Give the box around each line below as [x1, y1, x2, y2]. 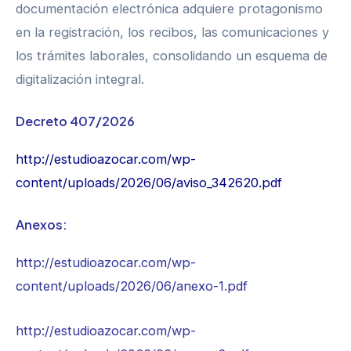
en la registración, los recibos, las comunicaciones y [16, 24, 329, 40]
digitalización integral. [16, 71, 144, 87]
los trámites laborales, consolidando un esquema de [16, 47, 327, 63]
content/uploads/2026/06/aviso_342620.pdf [16, 175, 282, 191]
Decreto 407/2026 [16, 113, 135, 130]
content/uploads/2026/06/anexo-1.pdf [16, 278, 248, 295]
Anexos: [16, 216, 67, 233]
